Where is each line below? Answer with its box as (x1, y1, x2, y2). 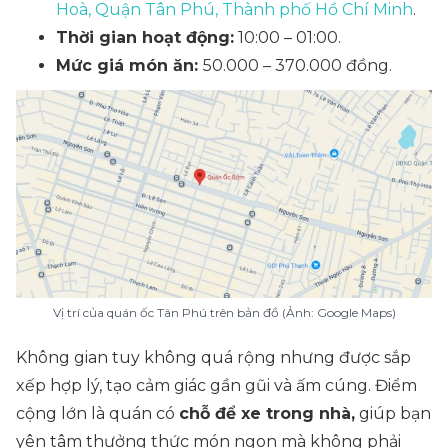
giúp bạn (355, 404, 431, 423)
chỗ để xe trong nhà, (179, 404, 355, 423)
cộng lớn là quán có (16, 404, 179, 423)
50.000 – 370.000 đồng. (203, 56, 392, 75)
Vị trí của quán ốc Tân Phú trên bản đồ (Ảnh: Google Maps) (52, 305, 396, 320)
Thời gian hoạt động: (56, 28, 234, 47)
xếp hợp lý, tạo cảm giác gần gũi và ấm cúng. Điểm (16, 376, 417, 395)
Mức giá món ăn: (56, 56, 203, 75)
